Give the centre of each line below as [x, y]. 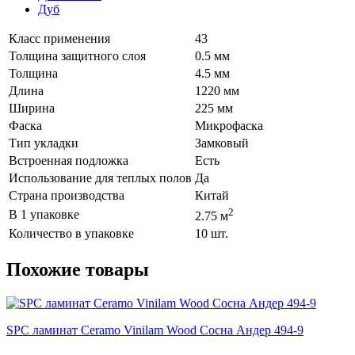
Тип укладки [44, 143]
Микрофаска [229, 126]
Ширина [32, 109]
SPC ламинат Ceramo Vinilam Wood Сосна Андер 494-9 [155, 330]
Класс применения [59, 39]
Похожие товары [78, 270]
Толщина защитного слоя [77, 56]
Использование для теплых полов [100, 178]
